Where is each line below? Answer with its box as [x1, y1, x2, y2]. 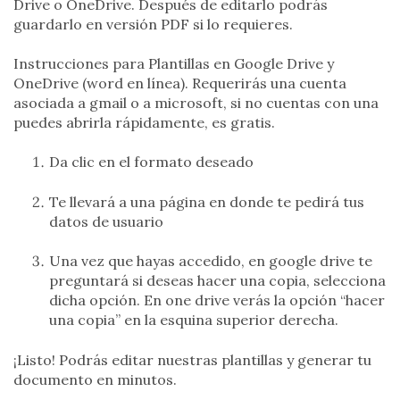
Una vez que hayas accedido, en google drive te [49, 252, 372, 271]
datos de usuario [49, 212, 163, 230]
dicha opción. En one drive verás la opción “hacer [49, 291, 385, 310]
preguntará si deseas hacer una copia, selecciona [49, 271, 386, 290]
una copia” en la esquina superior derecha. [49, 311, 338, 329]
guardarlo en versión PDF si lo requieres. [13, 14, 293, 33]
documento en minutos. [13, 370, 177, 388]
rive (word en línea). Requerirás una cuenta [53, 74, 346, 93]
